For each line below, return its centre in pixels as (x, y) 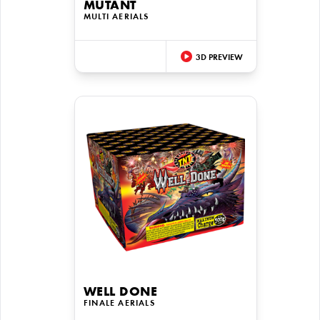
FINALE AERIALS (119, 304)
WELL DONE (121, 293)
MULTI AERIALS (116, 17)
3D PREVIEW (219, 57)
